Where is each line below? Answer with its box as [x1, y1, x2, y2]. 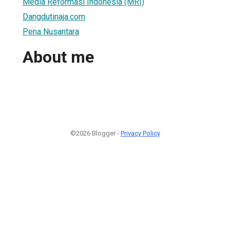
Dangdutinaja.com [23, 11, 85, 22]
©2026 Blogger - [70, 129, 121, 137]
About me [23, 47, 94, 67]
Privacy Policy [120, 129, 160, 137]
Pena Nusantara [23, 26, 79, 36]
